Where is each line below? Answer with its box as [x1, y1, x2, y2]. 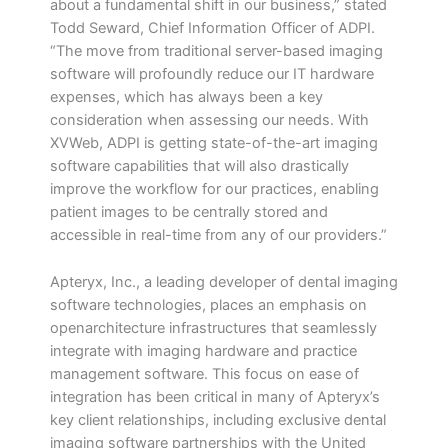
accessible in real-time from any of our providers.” [50, 226, 387, 245]
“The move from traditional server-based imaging [50, 42, 383, 61]
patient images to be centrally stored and [50, 203, 328, 222]
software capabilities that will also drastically [50, 157, 349, 176]
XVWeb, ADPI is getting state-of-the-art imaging [50, 134, 378, 153]
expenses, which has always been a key [50, 88, 323, 107]
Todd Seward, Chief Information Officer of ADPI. [50, 19, 375, 38]
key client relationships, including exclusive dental [50, 410, 386, 429]
